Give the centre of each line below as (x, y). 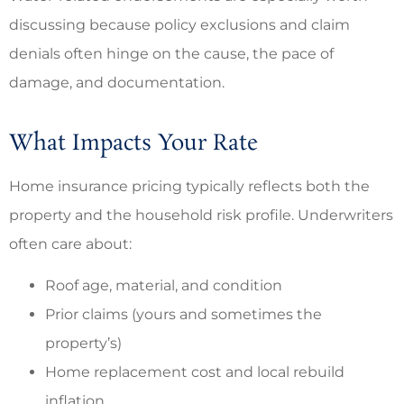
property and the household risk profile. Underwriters (201, 215)
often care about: (70, 243)
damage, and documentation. (119, 82)
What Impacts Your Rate (133, 143)
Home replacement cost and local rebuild (195, 372)
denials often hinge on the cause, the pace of (171, 53)
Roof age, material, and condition (164, 285)
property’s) (83, 343)
